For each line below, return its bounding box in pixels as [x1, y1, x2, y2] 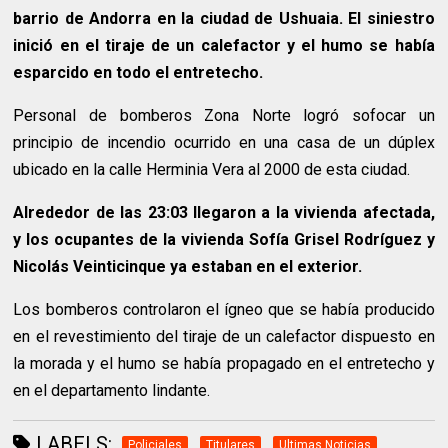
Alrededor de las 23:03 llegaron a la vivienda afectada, [13, 203, 435, 223]
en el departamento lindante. [13, 381, 215, 401]
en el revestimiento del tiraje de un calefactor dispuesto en [13, 327, 435, 347]
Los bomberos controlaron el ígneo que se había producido [13, 300, 435, 320]
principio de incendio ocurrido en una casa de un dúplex [13, 133, 435, 153]
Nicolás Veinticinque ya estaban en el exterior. [13, 257, 367, 277]
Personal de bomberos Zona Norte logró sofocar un [13, 106, 435, 126]
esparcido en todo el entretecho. [13, 63, 268, 83]
